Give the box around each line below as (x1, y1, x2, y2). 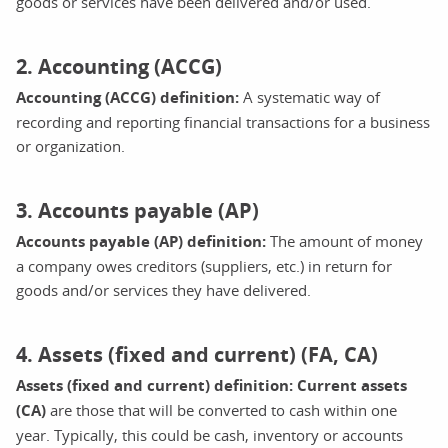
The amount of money (266, 230, 423, 251)
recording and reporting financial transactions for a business (16, 111, 430, 132)
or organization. (16, 135, 125, 156)
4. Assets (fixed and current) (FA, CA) (16, 340, 378, 368)
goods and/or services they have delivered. (16, 279, 311, 300)
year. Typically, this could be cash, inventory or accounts (16, 424, 403, 445)
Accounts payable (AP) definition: (16, 230, 266, 252)
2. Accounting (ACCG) (16, 52, 222, 80)
